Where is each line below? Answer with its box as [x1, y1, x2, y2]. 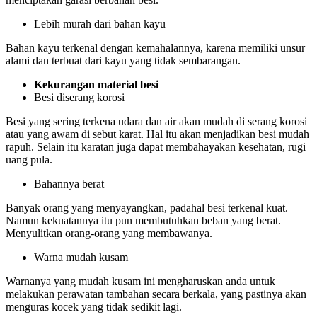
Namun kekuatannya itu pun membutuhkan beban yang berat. [6, 214, 281, 227]
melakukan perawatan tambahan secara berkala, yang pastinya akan [6, 288, 306, 301]
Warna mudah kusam [34, 251, 128, 264]
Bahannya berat [34, 178, 104, 190]
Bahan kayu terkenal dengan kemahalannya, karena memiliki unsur [6, 42, 305, 54]
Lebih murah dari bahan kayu [34, 18, 166, 30]
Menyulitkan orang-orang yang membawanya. [6, 227, 212, 240]
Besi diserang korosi [34, 91, 125, 104]
